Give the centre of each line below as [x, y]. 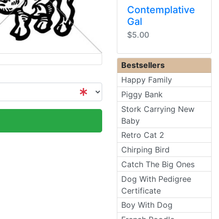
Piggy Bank [142, 94]
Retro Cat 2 [143, 135]
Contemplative [161, 10]
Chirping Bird [145, 150]
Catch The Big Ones [158, 164]
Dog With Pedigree [156, 179]
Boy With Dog [147, 205]
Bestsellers [143, 65]
